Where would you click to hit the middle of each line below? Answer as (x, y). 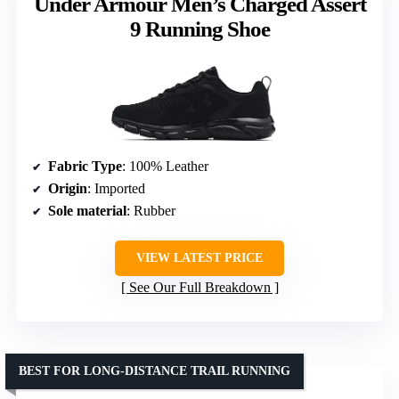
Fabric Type (85, 166)
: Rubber (151, 210)
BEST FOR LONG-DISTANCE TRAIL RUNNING (155, 370)
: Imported (116, 188)
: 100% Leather (165, 166)
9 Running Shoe (199, 28)
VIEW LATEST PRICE (199, 257)
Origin (68, 188)
